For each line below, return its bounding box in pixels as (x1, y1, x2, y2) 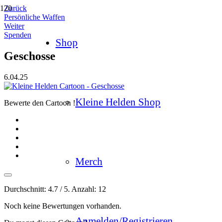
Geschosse (4, 49, 55, 62)
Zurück (4, 4, 27, 12)
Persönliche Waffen (4, 13, 65, 21)
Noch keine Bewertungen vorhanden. (4, 201, 121, 210)
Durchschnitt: (4, 184, 48, 193)
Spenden (4, 31, 31, 39)
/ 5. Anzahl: (58, 184, 98, 193)
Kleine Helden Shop (75, 96, 161, 108)
